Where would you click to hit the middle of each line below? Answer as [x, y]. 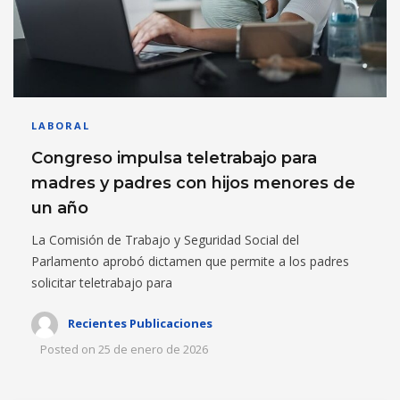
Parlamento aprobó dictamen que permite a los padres [190, 261]
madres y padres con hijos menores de [193, 183]
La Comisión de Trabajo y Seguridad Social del [165, 240]
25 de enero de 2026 [153, 349]
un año [60, 208]
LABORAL [61, 125]
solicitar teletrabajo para [102, 283]
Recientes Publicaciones [140, 324]
